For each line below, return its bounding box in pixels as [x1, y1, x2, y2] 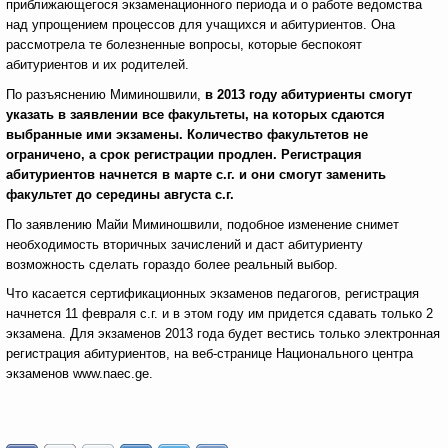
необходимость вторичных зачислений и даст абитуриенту [6, 237, 363, 252]
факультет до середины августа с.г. [6, 187, 234, 202]
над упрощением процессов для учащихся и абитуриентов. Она [6, 17, 395, 32]
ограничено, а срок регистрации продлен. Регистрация [6, 147, 362, 162]
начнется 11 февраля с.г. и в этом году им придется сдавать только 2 [6, 306, 433, 321]
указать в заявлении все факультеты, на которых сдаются [6, 107, 385, 122]
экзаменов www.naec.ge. [6, 366, 153, 381]
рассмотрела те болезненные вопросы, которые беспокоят [6, 37, 362, 52]
